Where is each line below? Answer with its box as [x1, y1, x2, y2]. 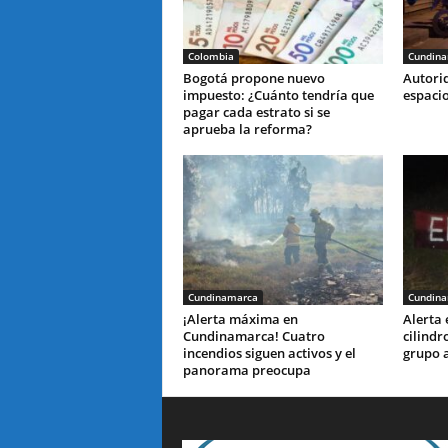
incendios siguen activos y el [182, 344, 356, 362]
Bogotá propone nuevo [182, 69, 325, 87]
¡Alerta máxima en [182, 310, 298, 328]
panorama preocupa [182, 361, 311, 379]
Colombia [187, 49, 234, 63]
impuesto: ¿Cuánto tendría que [182, 86, 374, 104]
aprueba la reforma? [182, 120, 312, 138]
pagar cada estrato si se [182, 103, 330, 121]
